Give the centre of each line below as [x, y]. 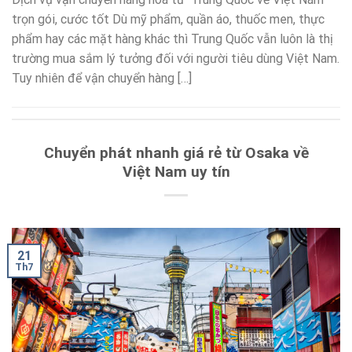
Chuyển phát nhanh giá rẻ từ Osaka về [176, 153]
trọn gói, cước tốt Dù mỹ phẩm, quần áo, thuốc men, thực [168, 20]
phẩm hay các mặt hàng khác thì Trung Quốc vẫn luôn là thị [172, 39]
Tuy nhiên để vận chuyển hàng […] [102, 79]
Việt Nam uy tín [176, 172]
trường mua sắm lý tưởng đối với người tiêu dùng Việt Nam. [176, 59]
